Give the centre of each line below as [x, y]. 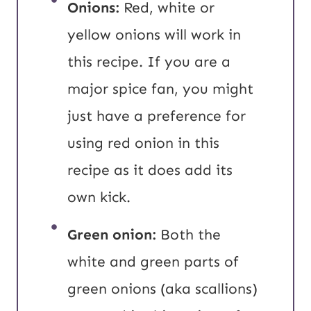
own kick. [99, 197]
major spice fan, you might [160, 89]
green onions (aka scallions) [162, 289]
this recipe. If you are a [149, 62]
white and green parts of [153, 262]
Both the [188, 235]
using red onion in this [143, 143]
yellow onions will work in [154, 35]
